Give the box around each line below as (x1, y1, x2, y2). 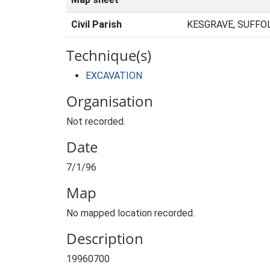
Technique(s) (66, 45, 151, 65)
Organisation (66, 91, 153, 111)
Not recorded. (66, 116, 125, 127)
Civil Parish (71, 19, 122, 30)
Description (66, 228, 143, 248)
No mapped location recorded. (66, 207, 195, 219)
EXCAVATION (86, 70, 142, 81)
